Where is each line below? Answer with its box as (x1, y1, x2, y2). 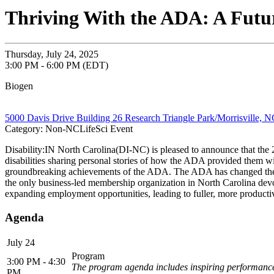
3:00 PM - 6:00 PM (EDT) (5, 59, 108, 70)
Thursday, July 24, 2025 (5, 48, 98, 59)
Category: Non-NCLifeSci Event (5, 123, 133, 134)
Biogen (5, 80, 33, 91)
